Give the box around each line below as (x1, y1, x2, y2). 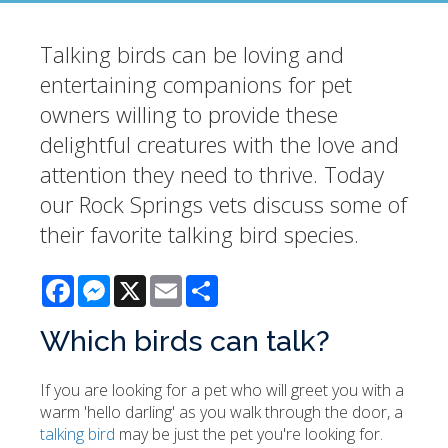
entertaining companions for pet (40, 69, 352, 100)
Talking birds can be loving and (40, 39, 344, 70)
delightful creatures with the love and (40, 129, 399, 160)
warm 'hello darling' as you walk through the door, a (40, 401, 403, 424)
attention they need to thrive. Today (40, 159, 384, 190)
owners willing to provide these (40, 99, 338, 130)
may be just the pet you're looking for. (115, 423, 383, 446)
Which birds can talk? (40, 324, 330, 359)
